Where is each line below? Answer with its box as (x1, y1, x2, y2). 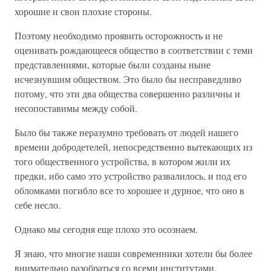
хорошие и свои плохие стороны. (15, 5, 152, 18)
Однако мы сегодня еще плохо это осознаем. (15, 223, 198, 235)
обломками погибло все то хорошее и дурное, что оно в (15, 184, 244, 197)
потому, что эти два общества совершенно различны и (15, 87, 240, 100)
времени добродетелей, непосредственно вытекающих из (15, 140, 252, 153)
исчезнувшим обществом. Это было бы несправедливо (15, 73, 241, 85)
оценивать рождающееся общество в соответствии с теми (15, 44, 253, 56)
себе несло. (15, 198, 60, 211)
